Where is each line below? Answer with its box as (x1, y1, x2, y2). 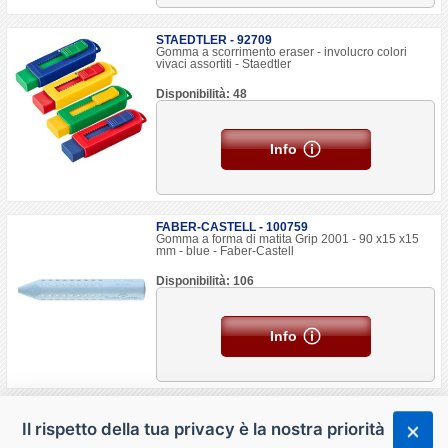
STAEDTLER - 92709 (156, 33, 273, 47)
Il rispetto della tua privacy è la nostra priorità (22, 418, 386, 439)
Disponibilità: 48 (156, 87, 248, 101)
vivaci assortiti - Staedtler (156, 57, 292, 71)
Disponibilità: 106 (156, 274, 255, 288)
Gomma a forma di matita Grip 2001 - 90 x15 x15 (156, 232, 420, 246)
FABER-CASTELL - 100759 (156, 220, 309, 234)
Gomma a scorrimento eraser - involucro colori (156, 45, 408, 59)
